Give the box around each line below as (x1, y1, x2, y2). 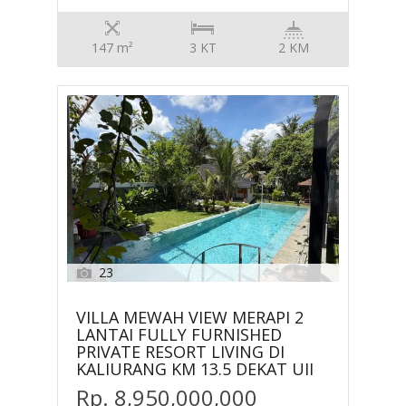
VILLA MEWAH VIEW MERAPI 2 (76, 306, 304, 329)
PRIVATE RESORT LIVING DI (76, 341, 285, 363)
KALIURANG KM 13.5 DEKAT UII (76, 358, 314, 381)
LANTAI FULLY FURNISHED (76, 324, 283, 346)
